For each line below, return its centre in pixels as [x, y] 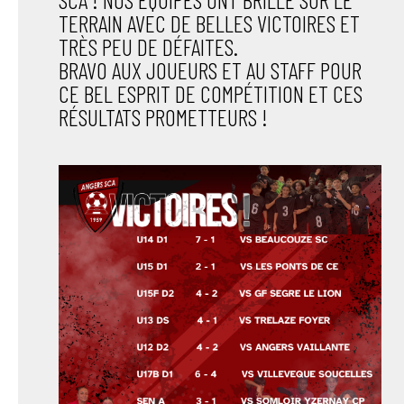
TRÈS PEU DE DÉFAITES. [148, 46]
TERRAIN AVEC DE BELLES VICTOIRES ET [209, 23]
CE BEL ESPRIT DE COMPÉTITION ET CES [210, 93]
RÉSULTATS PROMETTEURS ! [163, 117]
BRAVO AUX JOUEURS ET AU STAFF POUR [210, 70]
